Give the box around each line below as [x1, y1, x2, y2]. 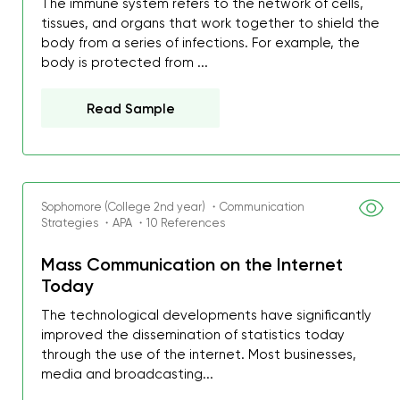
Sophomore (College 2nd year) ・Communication [41, 200, 305, 213]
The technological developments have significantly [41, 307, 372, 323]
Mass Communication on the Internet [41, 254, 344, 275]
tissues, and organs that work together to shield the [41, 15, 380, 31]
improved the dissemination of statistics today [41, 327, 346, 343]
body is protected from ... [41, 54, 209, 71]
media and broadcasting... [41, 366, 214, 382]
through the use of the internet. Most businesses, [41, 346, 357, 362]
